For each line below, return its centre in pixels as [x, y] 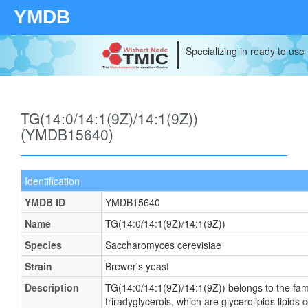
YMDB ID [45, 202]
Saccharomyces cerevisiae [163, 245]
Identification [52, 181]
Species [43, 245]
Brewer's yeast [137, 266]
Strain [38, 266]
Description [52, 287]
